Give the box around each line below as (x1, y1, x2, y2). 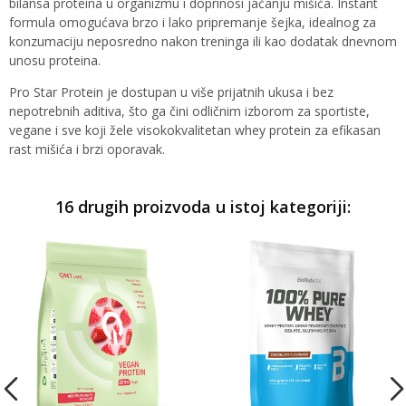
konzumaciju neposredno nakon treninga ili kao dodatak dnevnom (9, 33, 397, 51)
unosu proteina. (9, 52, 101, 70)
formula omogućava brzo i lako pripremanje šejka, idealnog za (9, 14, 376, 32)
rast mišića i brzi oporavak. (9, 140, 165, 159)
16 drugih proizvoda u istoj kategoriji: (55, 196, 351, 218)
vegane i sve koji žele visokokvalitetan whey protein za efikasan (9, 121, 381, 140)
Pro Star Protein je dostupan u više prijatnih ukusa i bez (9, 83, 333, 101)
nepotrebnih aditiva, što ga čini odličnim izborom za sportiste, (9, 102, 370, 121)
